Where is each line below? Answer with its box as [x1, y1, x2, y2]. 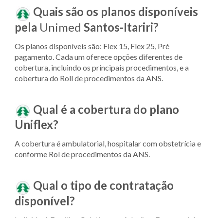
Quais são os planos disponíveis [33, 4, 198, 19]
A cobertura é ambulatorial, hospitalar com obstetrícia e [15, 139, 201, 148]
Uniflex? [15, 117, 58, 132]
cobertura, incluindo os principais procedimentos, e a [15, 62, 189, 72]
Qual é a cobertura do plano [33, 102, 179, 116]
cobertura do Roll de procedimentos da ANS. [15, 73, 163, 83]
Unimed [39, 19, 84, 34]
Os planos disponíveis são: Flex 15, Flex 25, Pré [15, 41, 169, 51]
